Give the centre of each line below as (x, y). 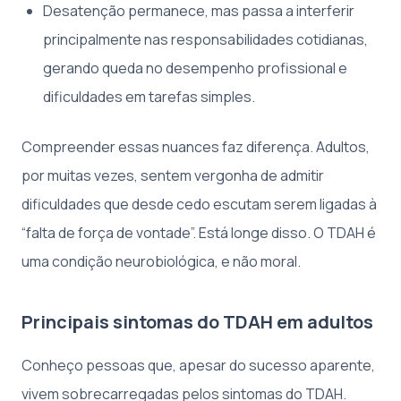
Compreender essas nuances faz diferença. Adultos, (196, 146)
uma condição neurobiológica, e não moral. (161, 261)
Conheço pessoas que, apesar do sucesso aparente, (198, 365)
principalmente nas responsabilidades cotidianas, (205, 39)
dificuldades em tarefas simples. (149, 96)
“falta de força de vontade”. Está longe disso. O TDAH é (199, 232)
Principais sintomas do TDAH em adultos (197, 321)
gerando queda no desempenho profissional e (195, 68)
